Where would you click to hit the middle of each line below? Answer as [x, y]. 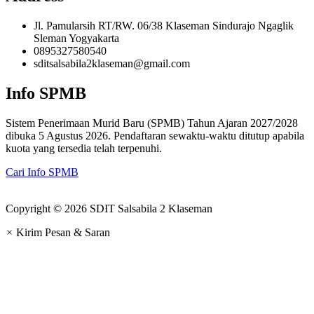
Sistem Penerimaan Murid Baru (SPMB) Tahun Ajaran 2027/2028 [152, 123]
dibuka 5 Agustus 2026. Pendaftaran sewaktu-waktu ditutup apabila [155, 135]
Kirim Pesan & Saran [63, 232]
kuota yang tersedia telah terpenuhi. [85, 148]
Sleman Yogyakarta [76, 38]
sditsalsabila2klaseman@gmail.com [112, 63]
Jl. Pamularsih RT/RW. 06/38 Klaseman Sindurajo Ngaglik [164, 25]
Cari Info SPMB [42, 172]
